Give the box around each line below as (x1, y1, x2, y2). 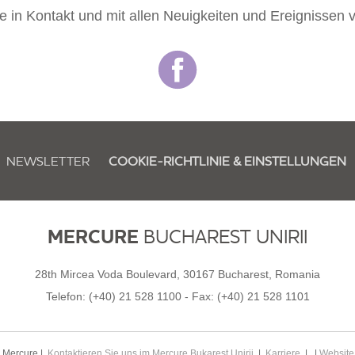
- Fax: (181, 290, 217, 303)
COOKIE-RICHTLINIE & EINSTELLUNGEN (109, 153, 346, 169)
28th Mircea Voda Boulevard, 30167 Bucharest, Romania (35, 268, 320, 281)
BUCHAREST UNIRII (139, 225, 307, 248)
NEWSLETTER (6, 153, 90, 169)
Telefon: (45, 290, 89, 303)
